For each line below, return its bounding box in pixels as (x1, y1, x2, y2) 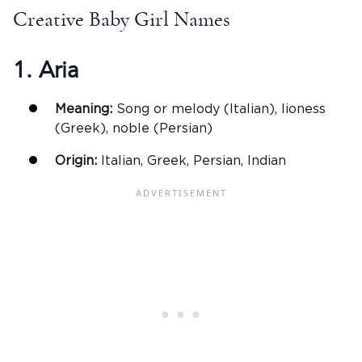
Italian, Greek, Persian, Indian (101, 154, 286, 168)
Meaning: (55, 103, 116, 116)
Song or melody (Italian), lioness (116, 103, 326, 116)
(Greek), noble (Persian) (55, 122, 213, 136)
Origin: (55, 154, 101, 168)
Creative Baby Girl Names (13, 8, 230, 30)
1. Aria (13, 55, 79, 86)
